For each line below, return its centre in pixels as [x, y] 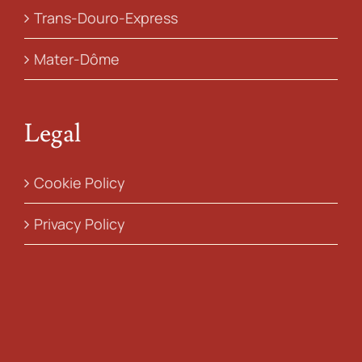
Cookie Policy [80, 182]
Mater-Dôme [77, 59]
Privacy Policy [80, 223]
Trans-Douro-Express [106, 17]
